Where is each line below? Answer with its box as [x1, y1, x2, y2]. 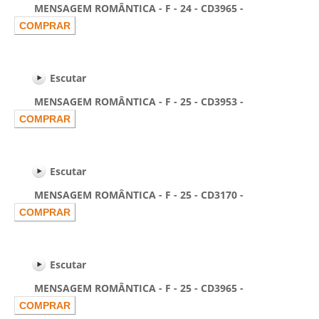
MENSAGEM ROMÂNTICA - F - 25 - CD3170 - [14, 188, 244, 202]
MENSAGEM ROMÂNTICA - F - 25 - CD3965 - [14, 281, 244, 295]
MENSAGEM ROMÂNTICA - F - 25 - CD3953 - [14, 95, 244, 108]
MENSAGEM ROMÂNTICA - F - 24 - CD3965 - [14, 1, 244, 15]
